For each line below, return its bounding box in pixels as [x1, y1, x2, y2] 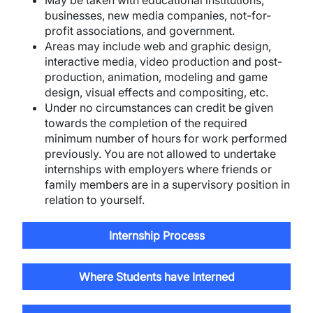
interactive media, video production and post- [45, 54, 282, 68]
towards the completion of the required [45, 116, 247, 130]
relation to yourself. [45, 193, 145, 207]
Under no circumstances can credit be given [45, 101, 273, 115]
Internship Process [108, 228, 205, 242]
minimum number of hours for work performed [45, 131, 287, 145]
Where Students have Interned [78, 270, 235, 284]
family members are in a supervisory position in [45, 177, 290, 191]
